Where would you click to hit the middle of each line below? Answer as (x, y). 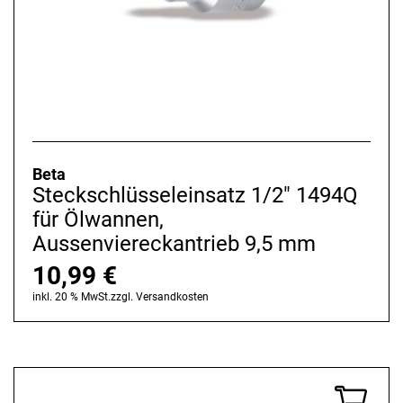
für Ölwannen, (98, 220)
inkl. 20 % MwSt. (72, 297)
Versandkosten (172, 297)
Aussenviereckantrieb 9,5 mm (174, 244)
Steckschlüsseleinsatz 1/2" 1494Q (195, 196)
